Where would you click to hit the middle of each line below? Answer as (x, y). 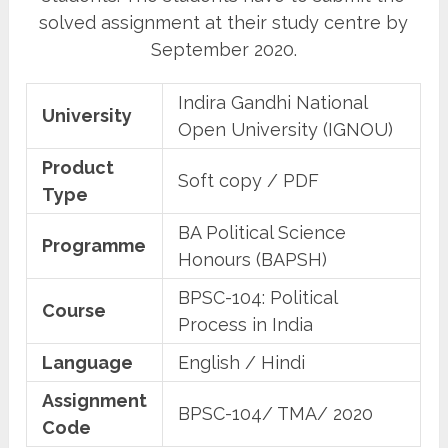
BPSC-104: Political (258, 297)
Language (88, 362)
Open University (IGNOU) (286, 129)
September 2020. (223, 49)
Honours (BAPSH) (253, 259)
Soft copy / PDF (249, 180)
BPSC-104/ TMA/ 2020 (276, 413)
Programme (94, 245)
